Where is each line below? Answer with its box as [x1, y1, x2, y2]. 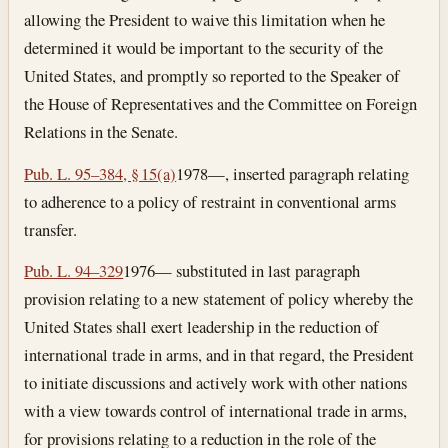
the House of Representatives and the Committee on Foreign [24, 91, 418, 115]
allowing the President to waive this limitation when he [24, 7, 386, 31]
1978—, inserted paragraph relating [176, 161, 410, 185]
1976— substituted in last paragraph [123, 259, 361, 283]
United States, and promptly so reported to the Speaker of [24, 63, 401, 87]
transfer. [24, 217, 78, 241]
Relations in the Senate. [24, 119, 179, 143]
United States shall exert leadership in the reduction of [24, 315, 380, 339]
